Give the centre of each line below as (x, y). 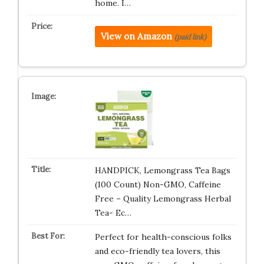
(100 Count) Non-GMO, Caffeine (158, 184)
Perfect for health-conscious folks (163, 237)
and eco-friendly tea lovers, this (157, 251)
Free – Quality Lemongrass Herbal (163, 199)
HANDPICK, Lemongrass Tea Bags (162, 170)
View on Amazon (136, 36)
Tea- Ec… (113, 213)
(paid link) (190, 37)
